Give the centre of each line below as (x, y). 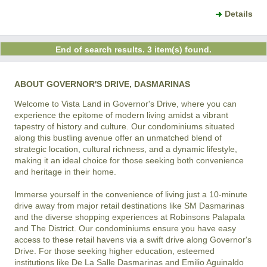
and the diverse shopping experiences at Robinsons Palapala (130, 217)
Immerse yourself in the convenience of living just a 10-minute (131, 195)
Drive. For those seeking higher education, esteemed (114, 251)
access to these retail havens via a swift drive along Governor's (133, 240)
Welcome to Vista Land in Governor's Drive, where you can (125, 104)
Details (239, 14)
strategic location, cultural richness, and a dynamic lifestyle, (126, 149)
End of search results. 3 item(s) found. (133, 50)
